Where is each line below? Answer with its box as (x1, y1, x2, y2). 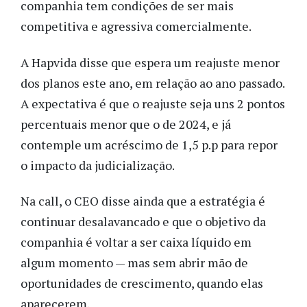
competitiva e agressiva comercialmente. (21, 18, 254, 35)
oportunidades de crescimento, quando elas (21, 275, 263, 292)
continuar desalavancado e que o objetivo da (21, 213, 266, 230)
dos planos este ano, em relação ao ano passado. (21, 74, 284, 91)
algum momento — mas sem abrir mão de (21, 254, 248, 271)
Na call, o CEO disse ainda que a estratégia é (21, 193, 265, 210)
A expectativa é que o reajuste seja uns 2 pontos (21, 95, 285, 112)
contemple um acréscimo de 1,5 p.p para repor (21, 136, 278, 153)
